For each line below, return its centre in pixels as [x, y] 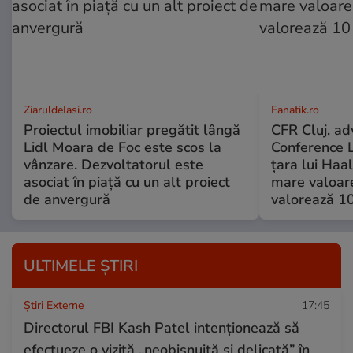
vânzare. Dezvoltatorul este [113, 164]
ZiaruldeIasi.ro [58, 110]
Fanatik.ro [295, 110]
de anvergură [67, 199]
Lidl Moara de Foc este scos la [123, 147]
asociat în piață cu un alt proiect [127, 182]
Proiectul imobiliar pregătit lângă [132, 130]
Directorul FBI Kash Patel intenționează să [162, 327]
